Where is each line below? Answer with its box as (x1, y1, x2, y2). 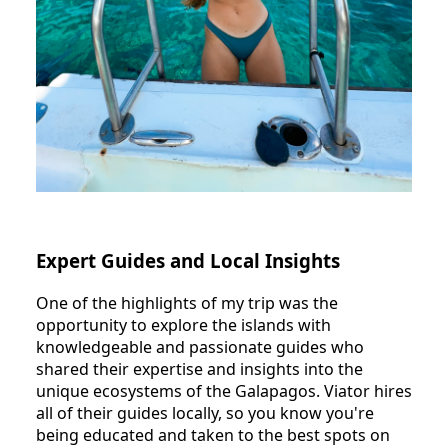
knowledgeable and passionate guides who (36, 336, 364, 359)
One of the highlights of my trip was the (36, 292, 338, 315)
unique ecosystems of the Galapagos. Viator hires (36, 380, 412, 403)
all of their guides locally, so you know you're (36, 402, 374, 425)
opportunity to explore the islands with (36, 314, 331, 337)
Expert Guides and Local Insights (36, 248, 340, 274)
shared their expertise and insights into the (36, 358, 363, 381)
